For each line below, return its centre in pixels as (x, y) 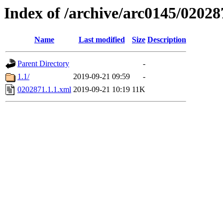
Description (167, 40)
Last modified (102, 40)
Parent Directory (43, 64)
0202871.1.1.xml (44, 90)
